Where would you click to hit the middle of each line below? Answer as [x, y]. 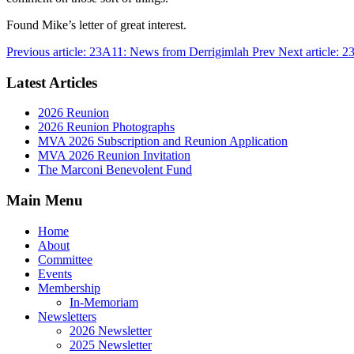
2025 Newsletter [111, 345]
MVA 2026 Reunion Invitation [114, 156]
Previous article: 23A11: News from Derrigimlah [129, 51]
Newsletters [67, 316]
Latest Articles [52, 82]
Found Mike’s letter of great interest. [96, 24]
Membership [69, 288]
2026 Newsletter [111, 330]
